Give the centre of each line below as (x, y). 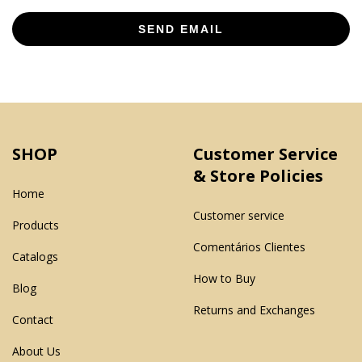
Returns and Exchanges (254, 310)
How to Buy (224, 279)
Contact (33, 320)
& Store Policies (258, 175)
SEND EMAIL (181, 29)
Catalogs (35, 257)
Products (36, 225)
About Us (36, 351)
